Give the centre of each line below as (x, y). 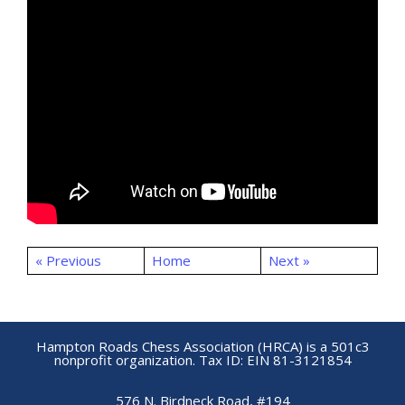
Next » (289, 260)
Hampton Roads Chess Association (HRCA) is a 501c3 (202, 347)
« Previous (68, 260)
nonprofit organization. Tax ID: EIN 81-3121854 (202, 360)
